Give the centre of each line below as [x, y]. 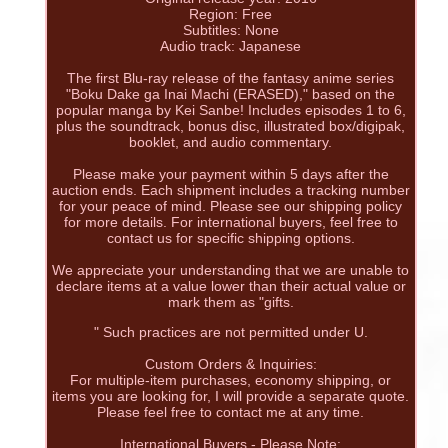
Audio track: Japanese [231, 46]
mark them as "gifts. [230, 302]
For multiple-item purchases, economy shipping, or [231, 380]
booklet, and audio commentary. [231, 142]
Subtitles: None [230, 30]
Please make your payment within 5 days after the [230, 174]
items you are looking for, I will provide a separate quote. [231, 396]
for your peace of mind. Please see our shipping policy [231, 206]
